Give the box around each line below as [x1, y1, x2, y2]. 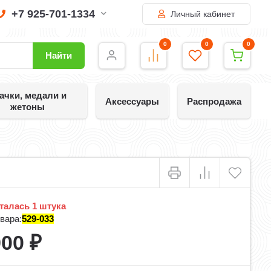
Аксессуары [105, 96, 159, 106]
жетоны [10, 102, 45, 112]
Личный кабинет [168, 9, 235, 19]
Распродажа [186, 96, 241, 106]
